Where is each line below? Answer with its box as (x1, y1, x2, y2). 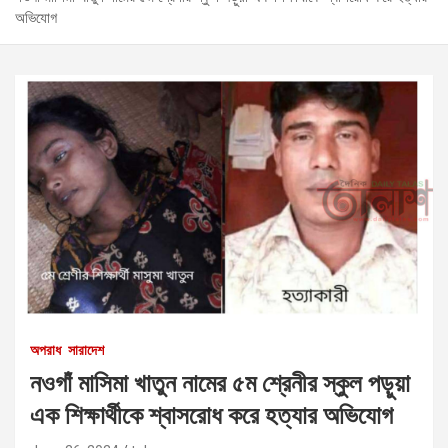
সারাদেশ (68, 341, 104, 358)
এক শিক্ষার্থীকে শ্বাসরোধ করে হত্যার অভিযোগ (30, 400, 393, 430)
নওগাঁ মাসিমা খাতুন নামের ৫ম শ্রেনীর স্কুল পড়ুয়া (30, 368, 410, 398)
